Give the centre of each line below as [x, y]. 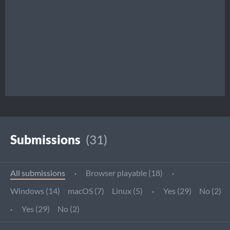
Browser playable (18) [124, 172]
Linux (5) [127, 190]
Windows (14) [35, 190]
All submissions [38, 172]
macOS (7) [86, 190]
